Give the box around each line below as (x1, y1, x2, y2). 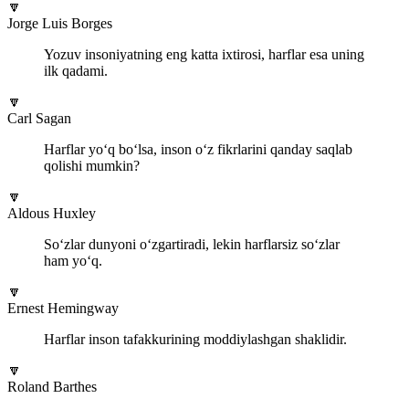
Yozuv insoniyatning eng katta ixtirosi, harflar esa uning (44, 46, 364, 62)
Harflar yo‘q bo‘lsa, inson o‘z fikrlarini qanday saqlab (44, 141, 352, 157)
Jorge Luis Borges (7, 15, 112, 31)
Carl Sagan (7, 110, 71, 126)
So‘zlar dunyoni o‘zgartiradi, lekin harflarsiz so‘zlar (44, 236, 340, 252)
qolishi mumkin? (44, 157, 140, 173)
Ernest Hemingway (7, 299, 119, 316)
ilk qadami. (44, 62, 108, 79)
